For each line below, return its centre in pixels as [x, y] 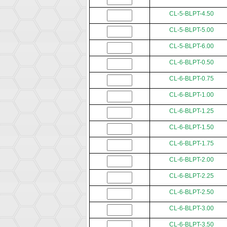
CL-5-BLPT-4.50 [192, 14]
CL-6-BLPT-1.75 [192, 144]
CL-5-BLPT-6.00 [192, 46]
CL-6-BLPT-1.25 [192, 111]
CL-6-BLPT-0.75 [192, 79]
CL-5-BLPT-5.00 [192, 30]
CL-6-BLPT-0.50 [192, 63]
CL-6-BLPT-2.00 [192, 160]
